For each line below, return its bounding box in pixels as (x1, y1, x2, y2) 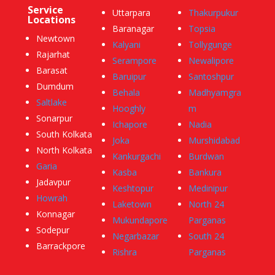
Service (27, 3, 63, 17)
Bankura (188, 166, 222, 179)
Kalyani (112, 39, 141, 51)
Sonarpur (36, 112, 72, 125)
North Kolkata (36, 144, 92, 157)
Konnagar (36, 208, 75, 220)
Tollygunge (188, 39, 233, 51)
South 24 (188, 230, 225, 242)
